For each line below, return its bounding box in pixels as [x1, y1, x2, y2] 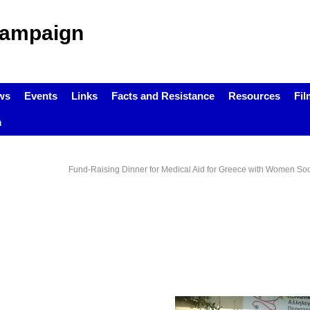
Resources [228, 90, 280, 102]
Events [24, 90, 57, 102]
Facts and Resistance [111, 90, 215, 102]
